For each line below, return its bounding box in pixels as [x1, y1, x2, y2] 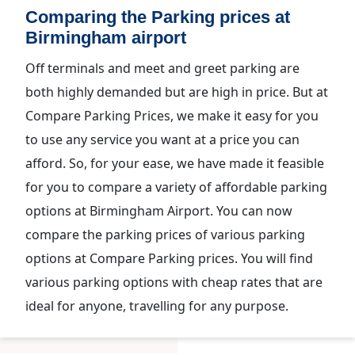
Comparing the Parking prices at [25, 7, 290, 27]
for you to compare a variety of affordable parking [25, 178, 327, 196]
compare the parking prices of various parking [25, 226, 305, 243]
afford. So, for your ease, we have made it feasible [25, 155, 324, 172]
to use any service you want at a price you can [25, 131, 300, 148]
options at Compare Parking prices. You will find [25, 250, 313, 267]
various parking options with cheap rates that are [25, 273, 323, 291]
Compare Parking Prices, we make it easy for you [25, 107, 319, 124]
